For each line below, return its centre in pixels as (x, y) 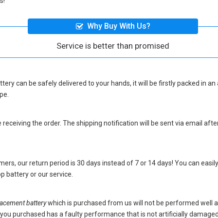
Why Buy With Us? (118, 26)
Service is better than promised (113, 45)
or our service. (51, 174)
